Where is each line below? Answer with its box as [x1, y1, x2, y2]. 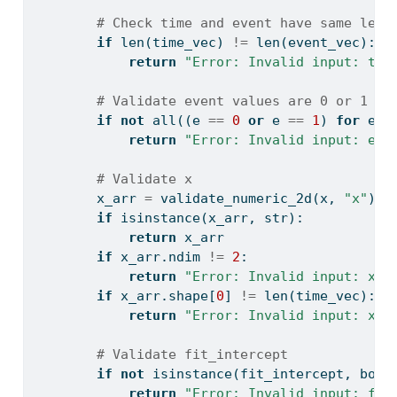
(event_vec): [279, 35, 376, 51]
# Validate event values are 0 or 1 [96, 93, 368, 110]
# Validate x [96, 171, 192, 188]
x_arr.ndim [112, 249, 208, 266]
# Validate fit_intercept [96, 346, 288, 363]
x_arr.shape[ [112, 288, 216, 305]
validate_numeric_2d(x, [152, 191, 344, 207]
